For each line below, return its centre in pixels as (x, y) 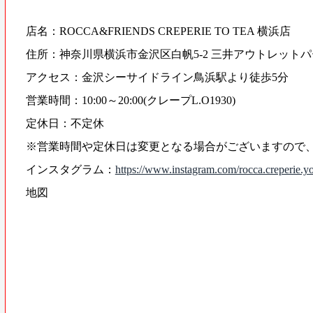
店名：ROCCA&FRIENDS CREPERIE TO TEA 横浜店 (158, 31)
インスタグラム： (70, 169)
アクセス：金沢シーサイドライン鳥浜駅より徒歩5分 (157, 77)
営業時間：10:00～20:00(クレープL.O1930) (130, 100)
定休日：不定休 (65, 123)
